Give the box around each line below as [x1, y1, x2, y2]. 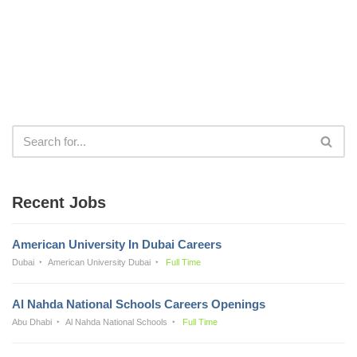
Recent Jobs [12, 193, 106, 211]
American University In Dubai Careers [12, 237, 222, 251]
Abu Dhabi [12, 316, 52, 327]
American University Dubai [48, 257, 151, 267]
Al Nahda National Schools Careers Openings [12, 296, 265, 311]
